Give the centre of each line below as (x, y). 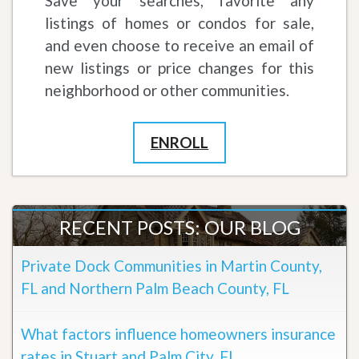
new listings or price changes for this (179, 68)
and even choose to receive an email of (179, 46)
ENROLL (179, 143)
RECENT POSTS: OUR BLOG (179, 228)
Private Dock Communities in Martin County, (171, 266)
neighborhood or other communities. (167, 91)
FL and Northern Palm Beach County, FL (155, 288)
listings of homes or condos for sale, (179, 23)
